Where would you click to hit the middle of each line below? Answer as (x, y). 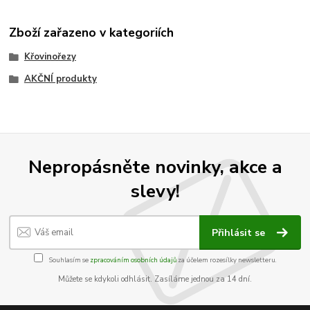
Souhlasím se (69, 259)
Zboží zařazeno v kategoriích (92, 32)
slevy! (155, 191)
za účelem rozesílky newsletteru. (226, 259)
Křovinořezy (50, 56)
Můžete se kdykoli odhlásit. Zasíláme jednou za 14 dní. (155, 279)
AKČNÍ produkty (60, 79)
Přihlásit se (240, 233)
